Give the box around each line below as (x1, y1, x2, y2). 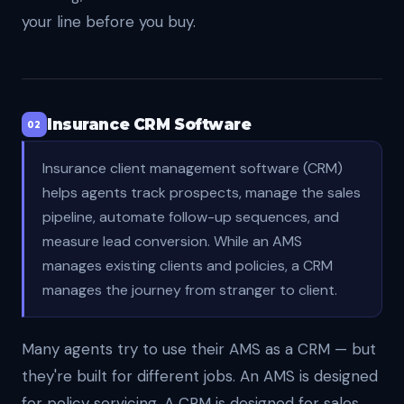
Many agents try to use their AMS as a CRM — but (22, 339, 376, 359)
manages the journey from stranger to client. (42, 280, 337, 299)
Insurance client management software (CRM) (42, 159, 343, 178)
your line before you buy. (22, 12, 196, 32)
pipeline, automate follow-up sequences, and (42, 207, 339, 226)
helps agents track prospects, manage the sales (42, 183, 361, 202)
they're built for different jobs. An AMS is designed (22, 366, 378, 386)
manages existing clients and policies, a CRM (42, 256, 333, 275)
